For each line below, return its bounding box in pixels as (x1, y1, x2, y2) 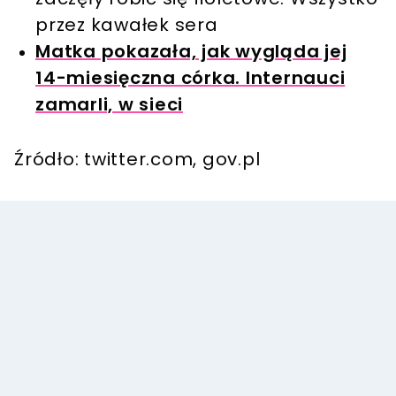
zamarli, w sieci (35, 92, 183, 118)
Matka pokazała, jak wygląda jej (35, 39, 347, 65)
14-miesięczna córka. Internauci (35, 65, 346, 91)
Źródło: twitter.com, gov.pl (14, 147, 261, 172)
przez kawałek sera (35, 12, 218, 38)
